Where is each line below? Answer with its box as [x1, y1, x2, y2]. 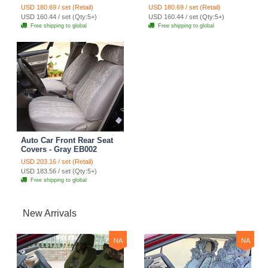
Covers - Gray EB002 [21, 144, 97, 154]
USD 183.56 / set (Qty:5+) [21, 167, 97, 175]
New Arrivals [23, 208, 77, 218]
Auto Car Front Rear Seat [21, 135, 113, 145]
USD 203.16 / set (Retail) [21, 157, 93, 165]
